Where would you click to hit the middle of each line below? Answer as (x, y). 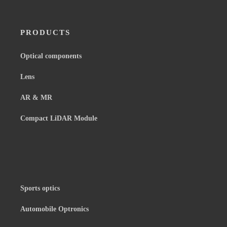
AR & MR (36, 98)
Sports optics (40, 188)
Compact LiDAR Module (59, 119)
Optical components (51, 56)
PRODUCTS (45, 33)
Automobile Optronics (54, 209)
